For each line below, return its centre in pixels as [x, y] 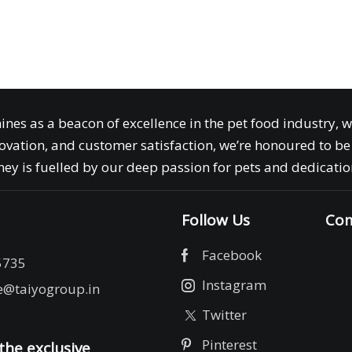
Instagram [234, 285]
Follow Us [216, 220]
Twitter [224, 315]
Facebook [231, 255]
